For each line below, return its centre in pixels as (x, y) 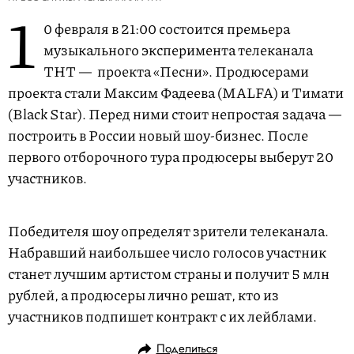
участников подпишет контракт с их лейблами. (162, 316)
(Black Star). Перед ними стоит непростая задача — (175, 114)
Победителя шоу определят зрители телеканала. (168, 231)
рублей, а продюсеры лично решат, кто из (143, 295)
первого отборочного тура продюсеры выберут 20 (171, 157)
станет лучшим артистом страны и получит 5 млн (169, 274)
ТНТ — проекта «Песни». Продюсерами (176, 72)
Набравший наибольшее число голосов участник (167, 252)
